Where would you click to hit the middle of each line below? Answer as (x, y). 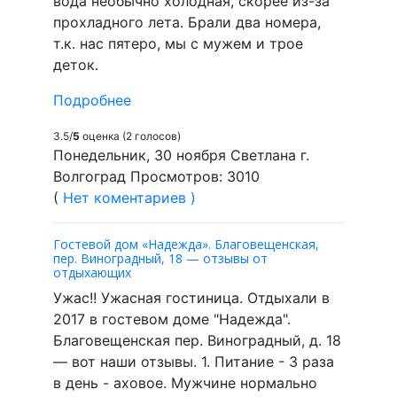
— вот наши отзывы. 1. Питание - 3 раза (194, 361)
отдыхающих (92, 272)
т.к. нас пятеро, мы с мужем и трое (178, 43)
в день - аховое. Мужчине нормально (185, 382)
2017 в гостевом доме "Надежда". (172, 319)
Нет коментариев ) (129, 197)
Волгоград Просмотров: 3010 (156, 176)
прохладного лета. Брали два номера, (187, 22)
